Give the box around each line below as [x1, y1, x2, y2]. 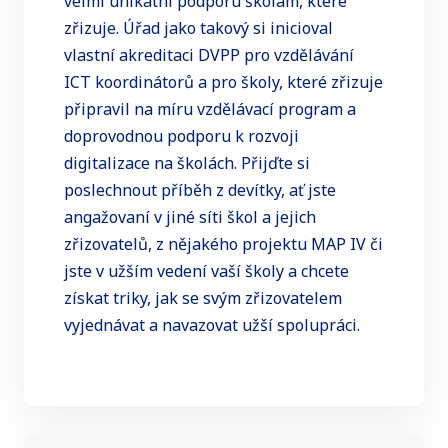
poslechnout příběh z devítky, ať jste [64, 179, 336, 202]
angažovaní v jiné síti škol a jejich [64, 206, 316, 229]
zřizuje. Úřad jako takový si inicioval [64, 17, 333, 40]
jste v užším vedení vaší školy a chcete [64, 260, 349, 283]
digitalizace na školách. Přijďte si [64, 152, 310, 175]
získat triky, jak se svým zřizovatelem [64, 287, 342, 310]
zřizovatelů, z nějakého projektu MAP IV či [64, 233, 383, 256]
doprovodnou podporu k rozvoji [64, 125, 299, 148]
